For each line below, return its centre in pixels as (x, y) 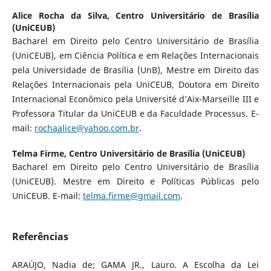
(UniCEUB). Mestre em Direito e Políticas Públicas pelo (135, 181)
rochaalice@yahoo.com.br (87, 128)
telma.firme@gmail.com (131, 196)
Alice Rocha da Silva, (64, 16)
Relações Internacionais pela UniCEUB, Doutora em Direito (135, 85)
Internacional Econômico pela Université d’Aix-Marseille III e (135, 99)
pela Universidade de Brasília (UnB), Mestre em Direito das (135, 70)
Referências (40, 237)
